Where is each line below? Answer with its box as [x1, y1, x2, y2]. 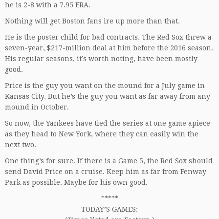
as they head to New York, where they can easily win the [5, 130, 198, 138]
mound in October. [5, 103, 69, 111]
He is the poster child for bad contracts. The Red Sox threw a [5, 33, 212, 42]
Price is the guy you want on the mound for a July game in [5, 82, 205, 90]
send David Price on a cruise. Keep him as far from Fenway [5, 168, 206, 176]
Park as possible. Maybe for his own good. [5, 178, 148, 187]
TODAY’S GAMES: [81, 205, 138, 214]
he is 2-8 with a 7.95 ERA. [5, 1, 90, 9]
